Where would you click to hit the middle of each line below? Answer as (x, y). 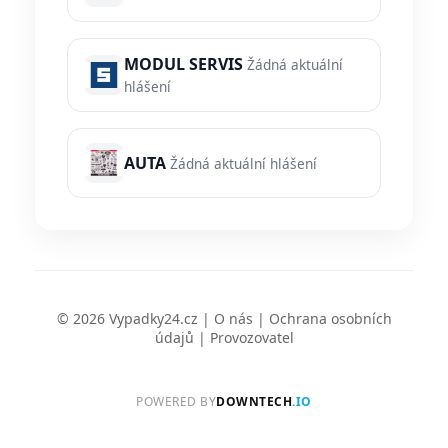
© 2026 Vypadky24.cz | (135, 319)
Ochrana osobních (330, 319)
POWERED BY (176, 402)
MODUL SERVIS (183, 64)
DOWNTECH (254, 402)
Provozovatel (251, 338)
